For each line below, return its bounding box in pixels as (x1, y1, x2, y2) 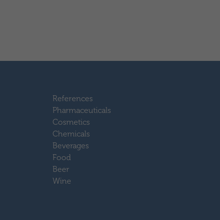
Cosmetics (53, 117, 90, 127)
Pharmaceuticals (53, 106, 111, 115)
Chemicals (53, 129, 90, 138)
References (53, 94, 93, 103)
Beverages (53, 141, 89, 150)
